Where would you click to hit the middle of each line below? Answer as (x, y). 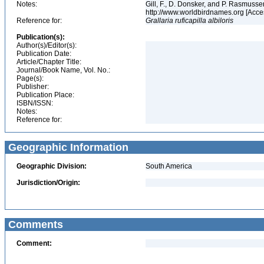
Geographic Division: (52, 166)
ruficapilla (191, 21)
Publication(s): (41, 37)
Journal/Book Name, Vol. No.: (63, 70)
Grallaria (159, 21)
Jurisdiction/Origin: (48, 183)
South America (169, 166)
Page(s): (30, 78)
